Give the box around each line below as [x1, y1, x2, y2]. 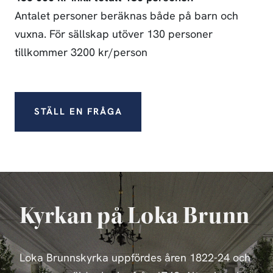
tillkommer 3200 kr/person [15, 48, 147, 59]
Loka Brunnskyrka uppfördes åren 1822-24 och [19, 253, 250, 264]
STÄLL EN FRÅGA [34, 107, 122, 117]
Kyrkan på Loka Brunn [19, 201, 250, 230]
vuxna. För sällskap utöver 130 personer [15, 29, 213, 41]
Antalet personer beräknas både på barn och [15, 11, 238, 23]
